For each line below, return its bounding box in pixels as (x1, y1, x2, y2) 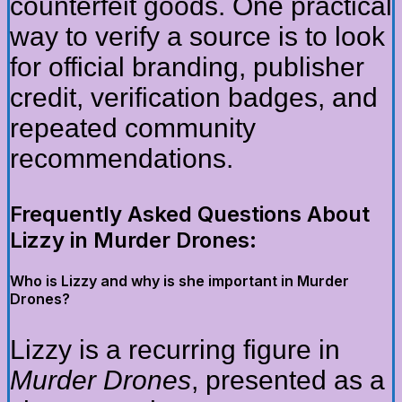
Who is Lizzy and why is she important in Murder (10, 271, 349, 290)
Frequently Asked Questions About (10, 200, 370, 227)
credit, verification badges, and (10, 82, 378, 112)
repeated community (10, 112, 256, 143)
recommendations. (10, 143, 233, 173)
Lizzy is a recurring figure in (10, 334, 340, 364)
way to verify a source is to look (10, 21, 385, 51)
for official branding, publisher (10, 51, 364, 82)
